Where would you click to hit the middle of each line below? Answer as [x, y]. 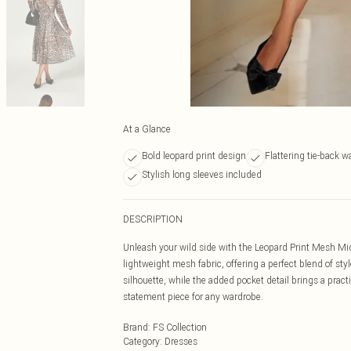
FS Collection [180, 327]
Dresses [181, 341]
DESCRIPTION [153, 219]
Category [141, 341]
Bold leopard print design [194, 156]
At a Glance [147, 129]
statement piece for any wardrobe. [193, 297]
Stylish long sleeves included [202, 174]
